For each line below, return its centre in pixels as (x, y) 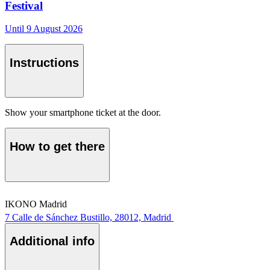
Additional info (52, 241)
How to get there (57, 146)
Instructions (44, 62)
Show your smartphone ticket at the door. (83, 113)
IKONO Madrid (36, 204)
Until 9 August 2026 (44, 29)
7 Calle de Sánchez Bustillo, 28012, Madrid (88, 217)
